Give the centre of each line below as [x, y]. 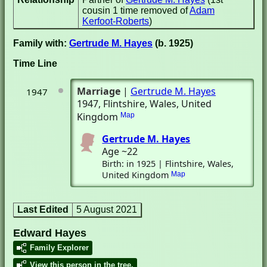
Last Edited [43, 209]
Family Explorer [59, 248]
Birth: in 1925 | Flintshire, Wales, [168, 164]
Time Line [35, 63]
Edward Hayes [50, 233]
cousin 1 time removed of [136, 10]
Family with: [41, 43]
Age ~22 [120, 151]
